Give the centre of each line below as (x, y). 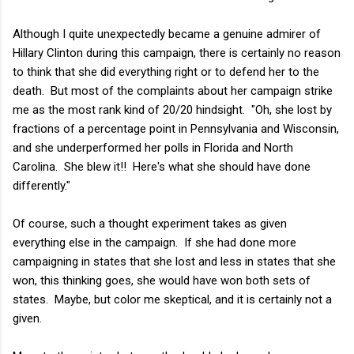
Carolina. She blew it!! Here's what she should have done (162, 166)
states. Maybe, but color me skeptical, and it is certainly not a (172, 299)
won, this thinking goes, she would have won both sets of (162, 280)
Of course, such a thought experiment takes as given (150, 223)
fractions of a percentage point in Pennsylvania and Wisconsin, (176, 128)
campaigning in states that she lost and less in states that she (174, 261)
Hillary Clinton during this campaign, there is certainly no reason (177, 53)
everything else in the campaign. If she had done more (154, 242)
